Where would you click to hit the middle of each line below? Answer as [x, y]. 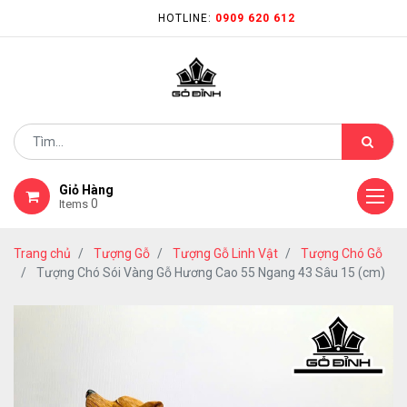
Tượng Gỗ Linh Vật [225, 253]
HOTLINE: [186, 18]
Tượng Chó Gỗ [342, 253]
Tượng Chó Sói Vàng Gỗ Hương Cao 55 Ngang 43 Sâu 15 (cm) [211, 273]
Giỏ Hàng [86, 190]
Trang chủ [42, 253]
